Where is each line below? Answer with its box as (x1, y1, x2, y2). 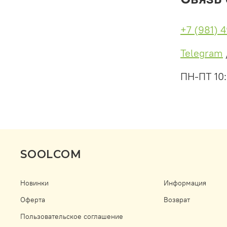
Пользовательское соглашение (20, 212, 123, 221)
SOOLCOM (20, 147, 81, 161)
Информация (164, 178, 206, 188)
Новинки (20, 178, 49, 188)
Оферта (20, 195, 45, 205)
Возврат (164, 195, 190, 205)
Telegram (180, 46, 223, 59)
